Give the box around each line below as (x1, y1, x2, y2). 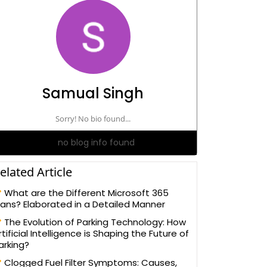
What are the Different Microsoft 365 (2, 187, 169, 199)
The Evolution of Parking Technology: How (2, 216, 186, 228)
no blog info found (57, 136, 135, 148)
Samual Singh (42, 83, 144, 103)
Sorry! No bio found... (55, 113, 131, 124)
